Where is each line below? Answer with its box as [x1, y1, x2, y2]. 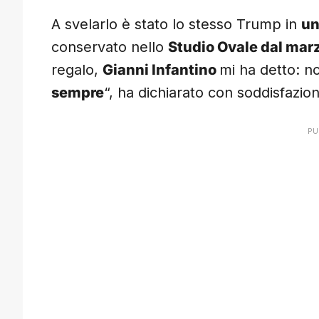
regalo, [51, 61, 103, 79]
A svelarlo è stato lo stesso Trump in [51, 16, 301, 33]
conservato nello [51, 38, 168, 56]
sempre [51, 84, 104, 102]
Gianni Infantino [103, 61, 219, 79]
